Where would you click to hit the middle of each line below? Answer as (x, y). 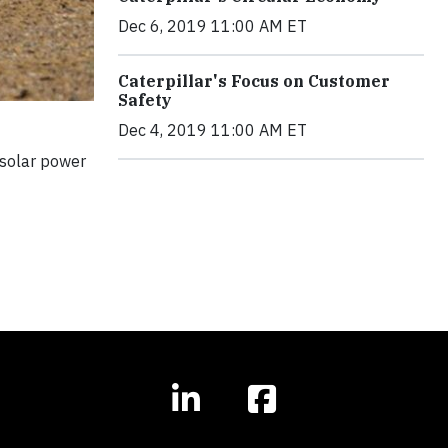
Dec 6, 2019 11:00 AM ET (212, 26)
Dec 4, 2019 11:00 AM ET (212, 130)
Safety (145, 100)
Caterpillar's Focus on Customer (254, 81)
